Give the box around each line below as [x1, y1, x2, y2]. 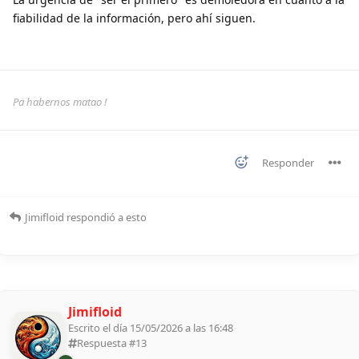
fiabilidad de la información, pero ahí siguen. [13, 10, 256, 26]
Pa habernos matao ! [13, 94, 107, 109]
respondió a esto [64, 209, 147, 224]
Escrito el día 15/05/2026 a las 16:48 [68, 320, 233, 335]
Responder [262, 155, 314, 170]
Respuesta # [77, 335, 135, 350]
